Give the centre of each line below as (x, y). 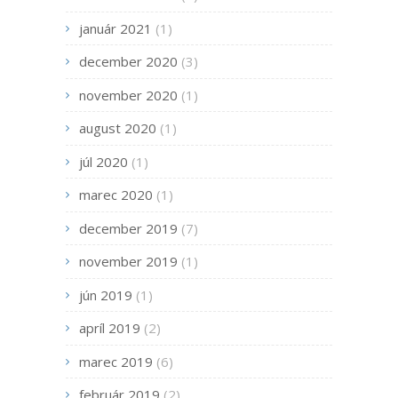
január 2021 (115, 28)
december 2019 (128, 228)
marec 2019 (116, 361)
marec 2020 (116, 195)
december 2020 (128, 62)
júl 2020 (103, 161)
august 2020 (118, 128)
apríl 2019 (110, 328)
